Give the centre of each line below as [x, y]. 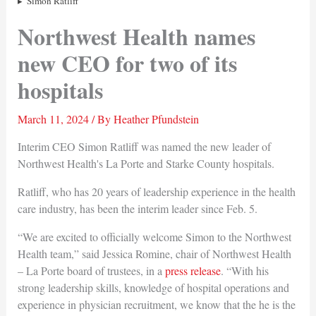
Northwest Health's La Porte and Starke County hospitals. [146, 163]
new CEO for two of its [127, 63]
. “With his [244, 270]
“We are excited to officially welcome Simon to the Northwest [154, 236]
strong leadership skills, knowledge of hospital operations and [153, 287]
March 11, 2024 [54, 119]
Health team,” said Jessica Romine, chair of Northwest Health [154, 253]
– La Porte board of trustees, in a [91, 270]
